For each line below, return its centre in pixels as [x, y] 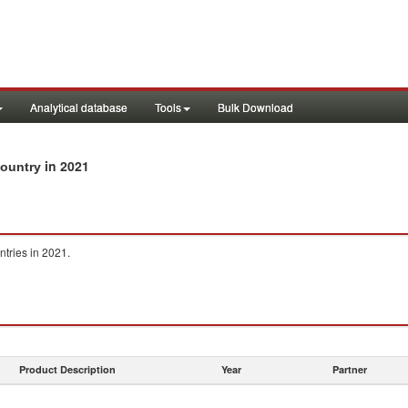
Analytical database [79, 107]
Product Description [67, 369]
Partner [350, 369]
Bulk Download [255, 107]
